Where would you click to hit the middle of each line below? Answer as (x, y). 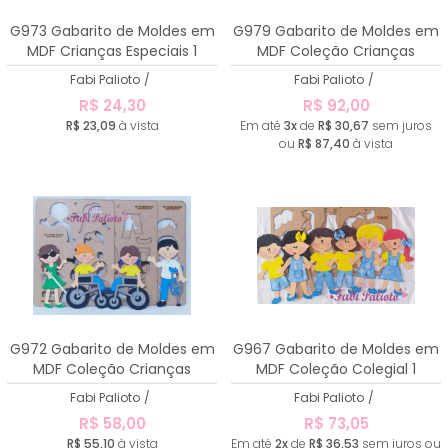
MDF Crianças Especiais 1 (112, 50)
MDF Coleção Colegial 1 (336, 368)
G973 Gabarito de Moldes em (112, 30)
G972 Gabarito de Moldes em (112, 348)
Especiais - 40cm (336, 70)
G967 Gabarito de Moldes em (336, 348)
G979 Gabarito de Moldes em (336, 30)
